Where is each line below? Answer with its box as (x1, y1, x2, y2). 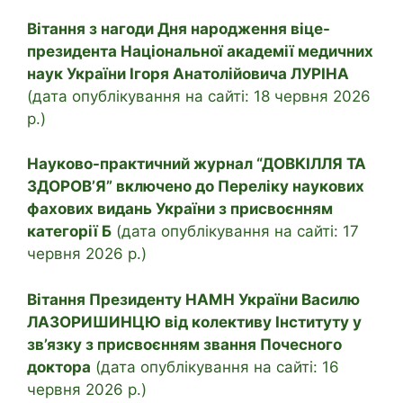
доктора (27, 357, 91, 376)
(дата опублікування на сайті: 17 (112, 222, 359, 241)
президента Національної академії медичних (27, 41, 373, 60)
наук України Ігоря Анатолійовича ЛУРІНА (27, 64, 349, 83)
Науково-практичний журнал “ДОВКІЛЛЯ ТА (27, 155, 366, 174)
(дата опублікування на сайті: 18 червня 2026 (27, 86, 371, 105)
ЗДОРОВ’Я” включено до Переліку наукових (27, 177, 364, 196)
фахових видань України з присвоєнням (27, 200, 333, 219)
